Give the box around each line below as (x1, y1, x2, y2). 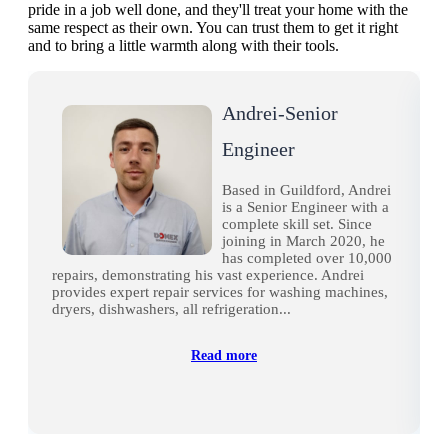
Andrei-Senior (222, 102, 338, 125)
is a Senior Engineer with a (222, 199, 389, 216)
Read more (191, 348, 257, 364)
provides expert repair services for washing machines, (52, 284, 388, 301)
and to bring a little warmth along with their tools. (28, 37, 339, 55)
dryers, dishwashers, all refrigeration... (52, 301, 291, 318)
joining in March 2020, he (222, 233, 385, 250)
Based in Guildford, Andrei (222, 182, 391, 199)
